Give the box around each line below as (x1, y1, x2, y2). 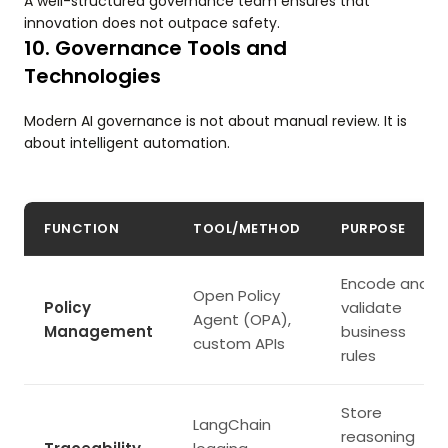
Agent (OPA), (193, 309, 291, 331)
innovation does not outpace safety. (24, 13, 280, 34)
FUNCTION (44, 219, 120, 239)
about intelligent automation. (24, 133, 230, 154)
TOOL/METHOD (193, 219, 301, 239)
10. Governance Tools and (24, 34, 287, 63)
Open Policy (193, 285, 280, 307)
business (341, 321, 406, 343)
